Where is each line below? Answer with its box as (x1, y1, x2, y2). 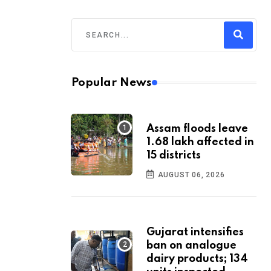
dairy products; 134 (146, 253, 248, 265)
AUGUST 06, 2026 (155, 171, 225, 180)
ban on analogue (146, 240, 237, 252)
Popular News (71, 77, 152, 89)
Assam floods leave (146, 123, 248, 135)
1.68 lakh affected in (146, 137, 254, 148)
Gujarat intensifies (146, 227, 244, 238)
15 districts (146, 150, 201, 162)
